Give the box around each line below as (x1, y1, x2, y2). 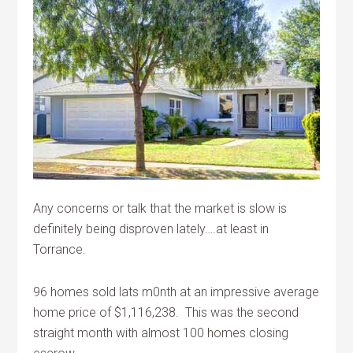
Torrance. (33, 241, 87, 257)
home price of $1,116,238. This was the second (33, 304, 299, 320)
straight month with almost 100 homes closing (33, 325, 289, 340)
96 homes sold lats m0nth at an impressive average (33, 284, 320, 299)
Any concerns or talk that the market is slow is (33, 200, 288, 216)
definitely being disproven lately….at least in (33, 221, 269, 236)
